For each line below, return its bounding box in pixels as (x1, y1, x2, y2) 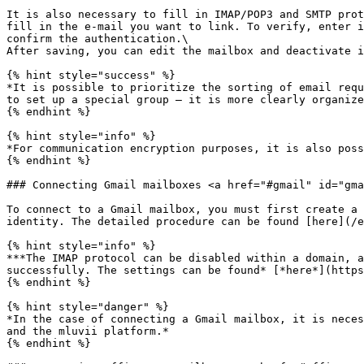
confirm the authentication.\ (6, 32, 188, 45)
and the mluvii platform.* (6, 325, 169, 337)
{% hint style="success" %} (6, 69, 175, 81)
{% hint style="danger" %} (6, 301, 169, 313)
